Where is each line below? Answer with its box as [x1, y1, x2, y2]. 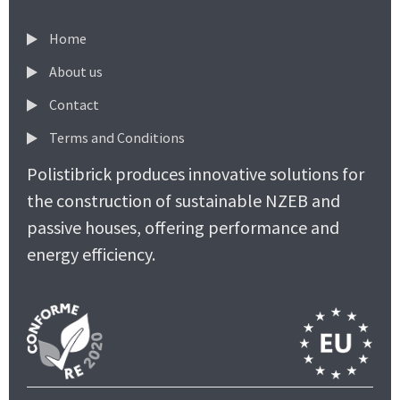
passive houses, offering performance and [27, 215, 339, 238]
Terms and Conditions [46, 128, 185, 146]
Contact [46, 95, 99, 113]
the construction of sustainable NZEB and [27, 188, 340, 212]
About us [46, 62, 103, 80]
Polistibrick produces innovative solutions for [27, 162, 364, 185]
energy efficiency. [27, 242, 155, 265]
